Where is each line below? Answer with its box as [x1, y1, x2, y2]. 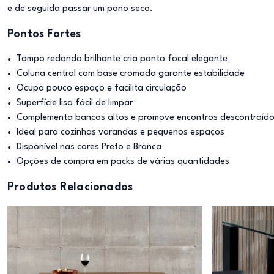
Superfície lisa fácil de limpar [17, 98, 133, 108]
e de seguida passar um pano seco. [7, 4, 153, 13]
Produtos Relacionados [7, 182, 133, 193]
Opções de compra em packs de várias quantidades [17, 157, 229, 166]
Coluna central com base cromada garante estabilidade [17, 69, 245, 78]
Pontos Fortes [7, 29, 81, 40]
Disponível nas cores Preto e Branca [17, 143, 161, 152]
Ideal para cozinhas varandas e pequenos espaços [17, 128, 224, 137]
